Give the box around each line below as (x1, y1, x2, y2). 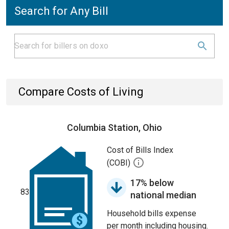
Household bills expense (107, 209, 196, 218)
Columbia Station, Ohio (67, 122, 162, 133)
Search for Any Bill (14, 5, 108, 17)
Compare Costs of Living (18, 85, 144, 98)
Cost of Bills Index (107, 145, 173, 155)
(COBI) (107, 158, 132, 168)
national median (130, 190, 196, 200)
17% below (130, 177, 174, 188)
